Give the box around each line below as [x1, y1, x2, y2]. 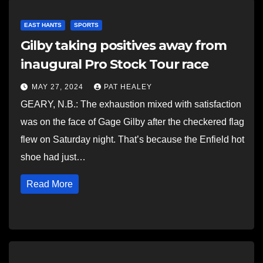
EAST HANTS [24, 22, 62, 28]
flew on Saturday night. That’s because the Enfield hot [21, 134, 244, 144]
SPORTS [74, 22, 99, 28]
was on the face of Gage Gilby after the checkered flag [21, 117, 244, 127]
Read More [26, 179, 73, 189]
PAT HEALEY [104, 83, 152, 91]
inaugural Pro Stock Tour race [21, 56, 209, 72]
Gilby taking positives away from [21, 38, 227, 53]
